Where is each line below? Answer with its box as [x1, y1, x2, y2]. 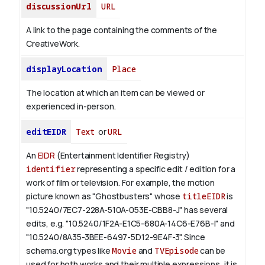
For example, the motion [119, 177, 215, 189]
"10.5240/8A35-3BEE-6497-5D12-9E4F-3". [26, 231, 183, 243]
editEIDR [26, 126, 66, 138]
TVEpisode [154, 245, 199, 257]
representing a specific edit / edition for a [75, 163, 236, 175]
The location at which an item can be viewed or [26, 87, 205, 99]
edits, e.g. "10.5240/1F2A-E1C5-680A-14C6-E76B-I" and [26, 218, 235, 230]
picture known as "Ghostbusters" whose [26, 190, 182, 202]
